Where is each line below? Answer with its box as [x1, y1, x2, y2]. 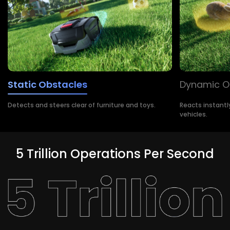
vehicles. [180, 109, 207, 119]
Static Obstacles [8, 78, 87, 91]
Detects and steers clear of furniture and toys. [8, 100, 156, 109]
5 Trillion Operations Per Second [16, 145, 214, 162]
